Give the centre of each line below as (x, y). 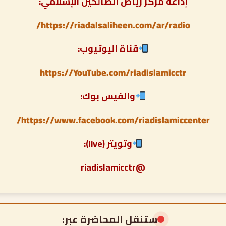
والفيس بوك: (108, 96)
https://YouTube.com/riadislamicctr (113, 72)
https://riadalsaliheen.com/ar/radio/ (115, 25)
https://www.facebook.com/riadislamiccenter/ (115, 120)
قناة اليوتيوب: (108, 48)
